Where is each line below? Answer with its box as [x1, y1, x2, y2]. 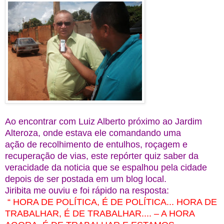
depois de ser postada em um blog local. [5, 174, 166, 184]
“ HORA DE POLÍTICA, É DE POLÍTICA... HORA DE [5, 197, 217, 207]
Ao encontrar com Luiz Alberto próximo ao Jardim [5, 116, 202, 127]
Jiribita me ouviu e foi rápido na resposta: [5, 185, 171, 196]
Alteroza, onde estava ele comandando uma [5, 128, 183, 138]
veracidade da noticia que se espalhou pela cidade [5, 162, 207, 173]
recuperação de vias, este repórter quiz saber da [5, 151, 201, 161]
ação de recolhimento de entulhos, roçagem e [5, 139, 187, 150]
